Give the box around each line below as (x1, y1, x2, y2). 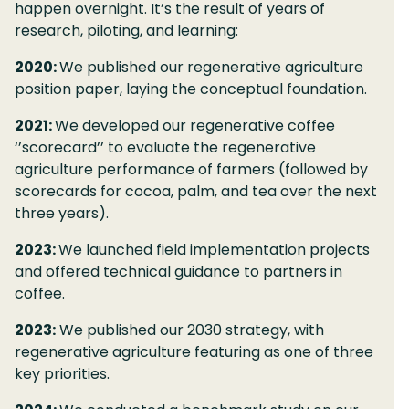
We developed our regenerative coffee (55, 114, 335, 136)
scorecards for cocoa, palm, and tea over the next (15, 180, 377, 202)
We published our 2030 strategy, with (56, 319, 324, 341)
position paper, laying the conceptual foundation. (15, 78, 371, 100)
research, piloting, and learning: (15, 19, 242, 41)
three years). (15, 202, 112, 224)
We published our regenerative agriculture (59, 56, 363, 78)
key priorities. (15, 362, 113, 384)
